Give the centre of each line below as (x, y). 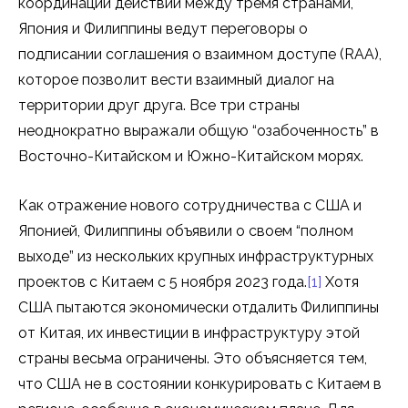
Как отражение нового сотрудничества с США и (190, 206)
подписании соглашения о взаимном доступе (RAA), (200, 55)
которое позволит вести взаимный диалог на (176, 80)
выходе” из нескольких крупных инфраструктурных (196, 257)
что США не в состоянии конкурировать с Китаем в (200, 384)
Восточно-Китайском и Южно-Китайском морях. (191, 157)
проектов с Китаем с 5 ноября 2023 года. (163, 282)
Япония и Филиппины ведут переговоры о (163, 29)
